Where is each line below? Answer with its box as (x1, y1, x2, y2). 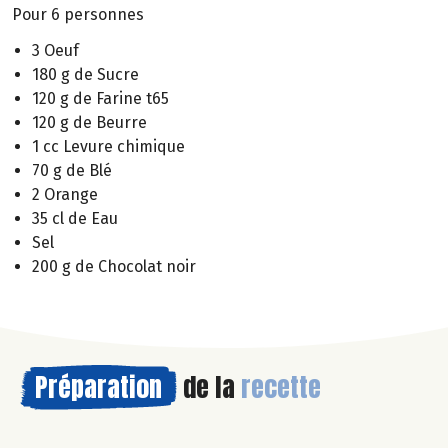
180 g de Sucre (32, 65, 139, 85)
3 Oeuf (32, 41, 79, 61)
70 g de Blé (32, 161, 112, 181)
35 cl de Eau (32, 209, 118, 229)
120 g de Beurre (32, 113, 147, 133)
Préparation (35, 367, 162, 408)
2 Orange (32, 185, 98, 205)
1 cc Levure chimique (32, 137, 185, 157)
